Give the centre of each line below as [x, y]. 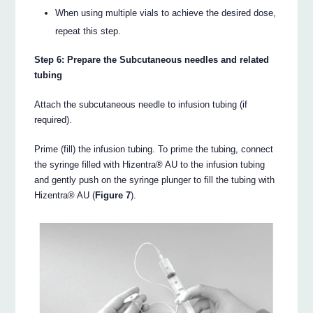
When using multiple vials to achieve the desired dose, [166, 13]
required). [53, 119]
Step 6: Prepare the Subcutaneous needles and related [152, 59]
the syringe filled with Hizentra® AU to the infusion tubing [150, 164]
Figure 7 [113, 195]
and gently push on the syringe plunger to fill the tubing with [155, 180]
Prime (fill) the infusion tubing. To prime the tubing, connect [154, 149]
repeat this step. [88, 31]
